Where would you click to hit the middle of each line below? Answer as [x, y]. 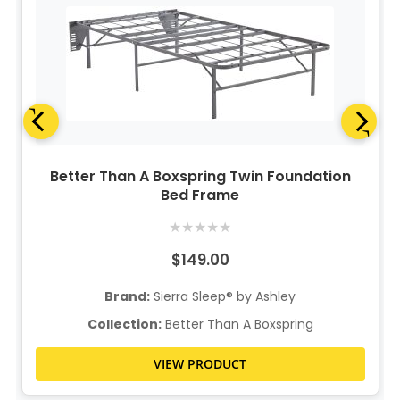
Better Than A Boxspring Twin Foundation [200, 176]
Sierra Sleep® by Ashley [223, 296]
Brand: [128, 296]
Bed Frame [200, 195]
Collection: [124, 324]
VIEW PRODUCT [200, 363]
